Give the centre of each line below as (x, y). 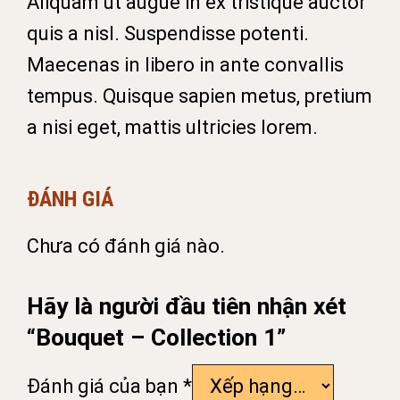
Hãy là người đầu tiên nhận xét (187, 306)
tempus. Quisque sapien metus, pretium (200, 96)
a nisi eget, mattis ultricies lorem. (172, 127)
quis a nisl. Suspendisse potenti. (168, 33)
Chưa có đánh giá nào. (126, 246)
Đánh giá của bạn (105, 386)
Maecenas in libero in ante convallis (185, 64)
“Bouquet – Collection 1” (156, 337)
